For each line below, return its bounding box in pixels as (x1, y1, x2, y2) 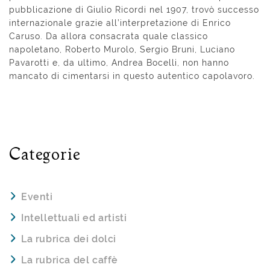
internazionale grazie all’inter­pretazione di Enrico (9, 18, 231, 28)
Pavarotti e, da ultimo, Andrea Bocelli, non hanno (9, 58, 229, 68)
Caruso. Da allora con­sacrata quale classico (9, 31, 208, 42)
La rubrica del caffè (21, 254, 118, 266)
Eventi (21, 190, 53, 202)
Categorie (9, 147, 81, 163)
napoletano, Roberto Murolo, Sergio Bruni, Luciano (9, 45, 235, 55)
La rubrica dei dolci (21, 233, 116, 245)
